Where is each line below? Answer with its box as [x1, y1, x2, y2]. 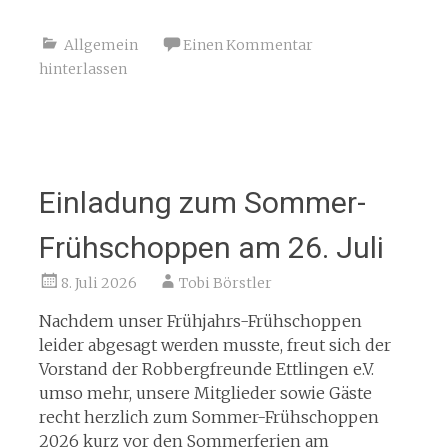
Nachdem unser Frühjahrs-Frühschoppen [38, 310, 362, 331]
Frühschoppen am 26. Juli [38, 229, 384, 265]
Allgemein [63, 35, 138, 54]
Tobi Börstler [178, 273, 272, 292]
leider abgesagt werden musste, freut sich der [38, 334, 391, 355]
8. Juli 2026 [60, 273, 137, 292]
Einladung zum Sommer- [38, 184, 366, 220]
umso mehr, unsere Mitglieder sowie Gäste [38, 382, 372, 403]
